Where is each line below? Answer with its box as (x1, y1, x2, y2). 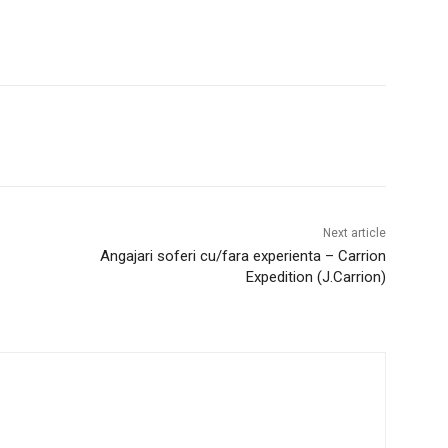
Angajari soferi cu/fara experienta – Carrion (99, 246, 386, 265)
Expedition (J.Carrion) (245, 267, 386, 286)
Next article (322, 225, 386, 240)
